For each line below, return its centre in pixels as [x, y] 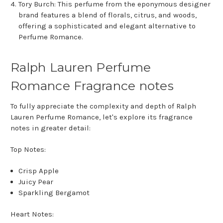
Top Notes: [28, 150]
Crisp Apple [39, 171]
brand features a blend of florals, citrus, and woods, [108, 15]
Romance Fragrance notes [92, 86]
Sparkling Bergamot [54, 193]
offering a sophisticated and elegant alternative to [107, 26]
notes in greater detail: [51, 128]
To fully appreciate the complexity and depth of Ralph [103, 106]
